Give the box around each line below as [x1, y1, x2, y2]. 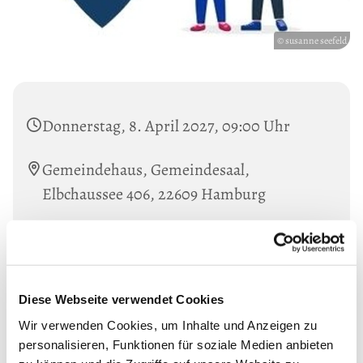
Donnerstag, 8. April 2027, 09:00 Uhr [42, 114, 290, 137]
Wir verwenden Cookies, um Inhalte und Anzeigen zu [19, 318, 318, 332]
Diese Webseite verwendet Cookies [19, 292, 224, 306]
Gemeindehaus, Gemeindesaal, [42, 158, 250, 181]
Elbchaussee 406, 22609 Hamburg [42, 182, 266, 205]
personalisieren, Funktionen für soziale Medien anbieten [19, 337, 334, 352]
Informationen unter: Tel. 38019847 [42, 250, 275, 273]
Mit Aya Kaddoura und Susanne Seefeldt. [42, 226, 317, 249]
